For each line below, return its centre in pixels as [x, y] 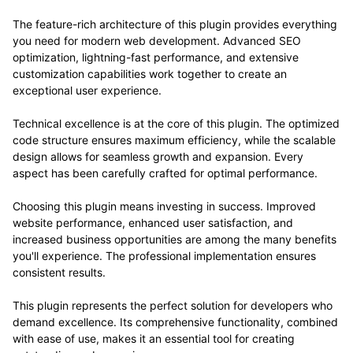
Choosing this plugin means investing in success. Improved [164, 206]
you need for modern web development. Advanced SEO [157, 40]
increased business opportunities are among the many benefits [175, 239]
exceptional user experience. [87, 90]
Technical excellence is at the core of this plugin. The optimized [176, 123]
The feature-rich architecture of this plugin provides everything [175, 24]
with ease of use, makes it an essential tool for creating [154, 338]
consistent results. [59, 272]
